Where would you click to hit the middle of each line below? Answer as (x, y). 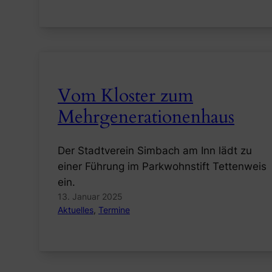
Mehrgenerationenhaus (146, 117)
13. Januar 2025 (90, 197)
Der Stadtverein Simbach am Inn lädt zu (155, 151)
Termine (114, 210)
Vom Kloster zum (125, 96)
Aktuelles (76, 210)
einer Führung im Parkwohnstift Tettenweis (162, 167)
